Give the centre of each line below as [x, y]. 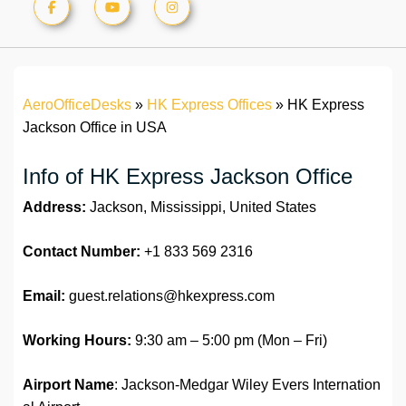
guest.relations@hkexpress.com [170, 296]
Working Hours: [77, 341]
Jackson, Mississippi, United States [201, 208]
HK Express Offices [209, 105]
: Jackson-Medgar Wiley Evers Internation [247, 385]
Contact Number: [82, 252]
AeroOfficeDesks [77, 105]
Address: [54, 208]
